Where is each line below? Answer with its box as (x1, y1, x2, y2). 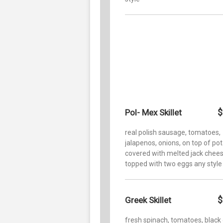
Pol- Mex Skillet (125, 107, 182, 117)
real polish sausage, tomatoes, (125, 128, 221, 136)
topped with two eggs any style (125, 159, 222, 168)
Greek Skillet (125, 195, 171, 205)
